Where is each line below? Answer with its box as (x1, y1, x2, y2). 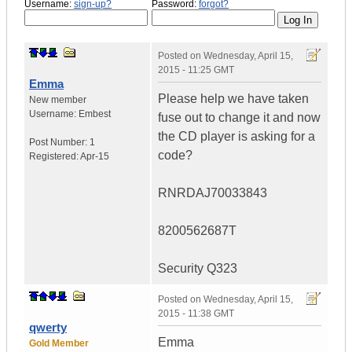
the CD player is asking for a (158, 130, 315, 144)
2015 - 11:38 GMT (158, 308, 234, 320)
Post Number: (29, 137, 90, 148)
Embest (79, 108, 111, 120)
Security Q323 (158, 262, 237, 276)
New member (29, 94, 86, 106)
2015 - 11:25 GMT (158, 64, 234, 76)
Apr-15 (80, 151, 109, 163)
